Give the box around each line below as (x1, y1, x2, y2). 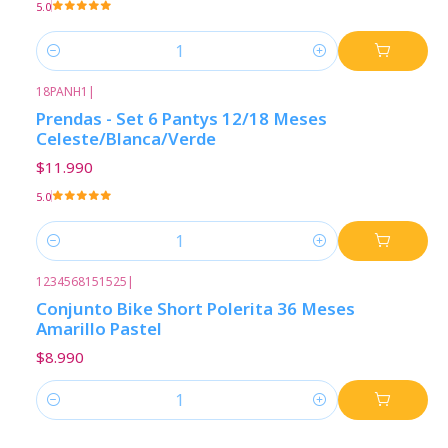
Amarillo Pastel (36, 316, 162, 340)
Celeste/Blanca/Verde (36, 127, 216, 151)
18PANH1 (36, 82, 88, 100)
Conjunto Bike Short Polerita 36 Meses (36, 296, 355, 320)
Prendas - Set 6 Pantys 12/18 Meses (36, 107, 327, 131)
